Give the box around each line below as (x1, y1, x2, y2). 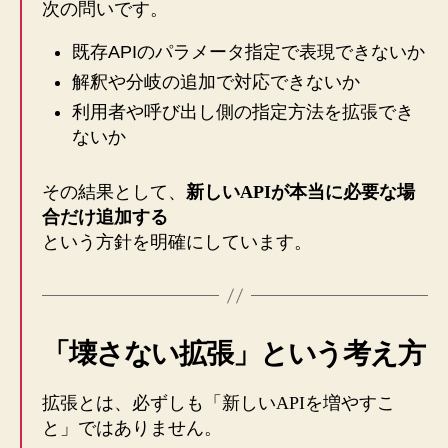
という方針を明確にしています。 (42, 232, 312, 253)
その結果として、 (42, 182, 186, 203)
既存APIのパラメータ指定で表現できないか (72, 42, 425, 63)
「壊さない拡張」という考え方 (42, 338, 425, 370)
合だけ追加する (42, 207, 168, 228)
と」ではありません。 (42, 418, 222, 439)
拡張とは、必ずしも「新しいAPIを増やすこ (42, 393, 395, 414)
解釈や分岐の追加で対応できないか (72, 72, 360, 93)
